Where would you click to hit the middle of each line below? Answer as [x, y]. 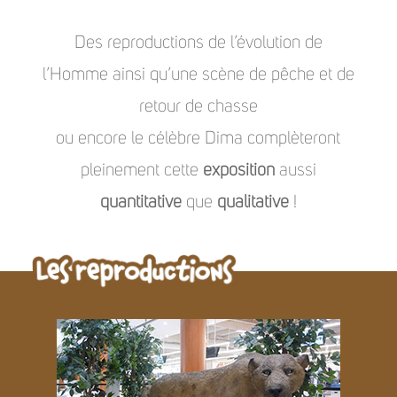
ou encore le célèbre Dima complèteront [198, 138]
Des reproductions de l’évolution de [198, 42]
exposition [238, 170]
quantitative [140, 202]
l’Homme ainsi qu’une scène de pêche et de [198, 74]
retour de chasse [198, 106]
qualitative [253, 202]
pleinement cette [141, 170]
